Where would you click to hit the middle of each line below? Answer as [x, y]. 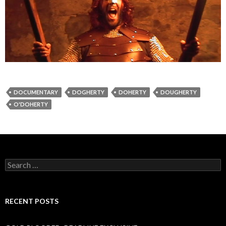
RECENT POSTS [32, 201]
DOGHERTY [88, 92]
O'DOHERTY [31, 104]
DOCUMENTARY [36, 92]
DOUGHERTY [179, 92]
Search [15, 162]
